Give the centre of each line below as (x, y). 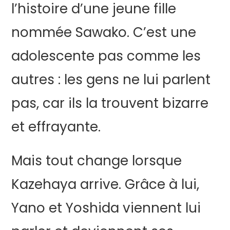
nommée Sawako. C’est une (104, 32)
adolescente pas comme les (106, 56)
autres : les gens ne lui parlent (111, 80)
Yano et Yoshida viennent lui (106, 208)
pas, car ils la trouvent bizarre (110, 103)
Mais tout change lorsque (97, 161)
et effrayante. (56, 127)
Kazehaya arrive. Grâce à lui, (106, 184)
